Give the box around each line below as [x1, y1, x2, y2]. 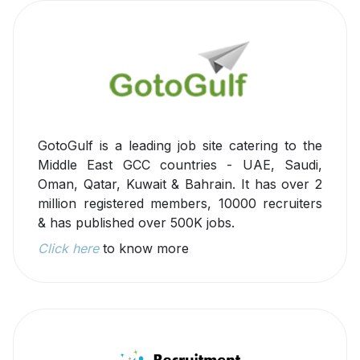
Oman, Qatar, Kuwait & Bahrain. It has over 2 [38, 176, 322, 193]
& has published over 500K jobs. [38, 215, 235, 231]
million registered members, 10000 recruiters [38, 195, 322, 212]
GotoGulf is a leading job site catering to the [38, 137, 322, 154]
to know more [99, 240, 189, 257]
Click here [38, 240, 99, 257]
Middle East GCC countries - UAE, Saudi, [38, 157, 322, 174]
